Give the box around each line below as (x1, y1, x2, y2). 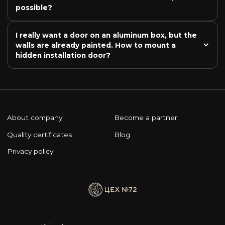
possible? (16, 3, 53, 12)
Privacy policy (7, 147, 53, 156)
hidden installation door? (16, 51, 111, 59)
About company (7, 113, 62, 122)
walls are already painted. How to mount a (16, 41, 176, 49)
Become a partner (114, 113, 178, 122)
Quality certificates (7, 130, 72, 139)
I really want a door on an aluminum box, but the (16, 31, 197, 39)
